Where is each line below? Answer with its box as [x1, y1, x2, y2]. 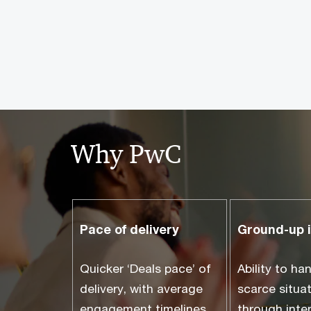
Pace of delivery [80, 221, 179, 237]
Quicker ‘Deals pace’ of [80, 261, 211, 276]
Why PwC [71, 137, 181, 171]
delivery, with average [80, 281, 203, 296]
